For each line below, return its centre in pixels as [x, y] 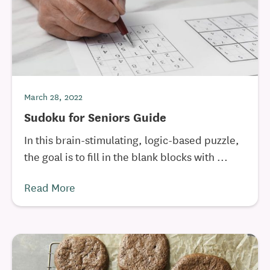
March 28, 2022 [53, 96]
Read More [50, 187]
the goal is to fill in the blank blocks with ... [126, 156]
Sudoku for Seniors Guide [95, 117]
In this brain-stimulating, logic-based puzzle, [132, 139]
